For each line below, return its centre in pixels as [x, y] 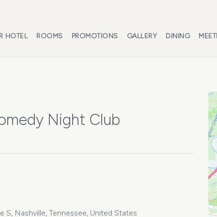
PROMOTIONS [95, 36]
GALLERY [142, 36]
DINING [178, 36]
